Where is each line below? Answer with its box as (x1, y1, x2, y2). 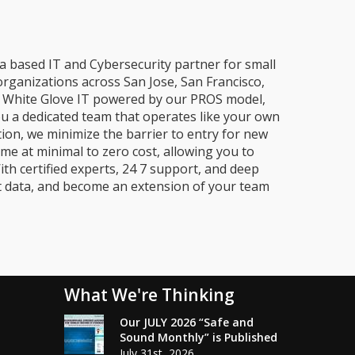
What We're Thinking (64, 284, 235, 306)
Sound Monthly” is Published (120, 330, 278, 345)
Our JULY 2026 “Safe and (120, 315, 254, 330)
